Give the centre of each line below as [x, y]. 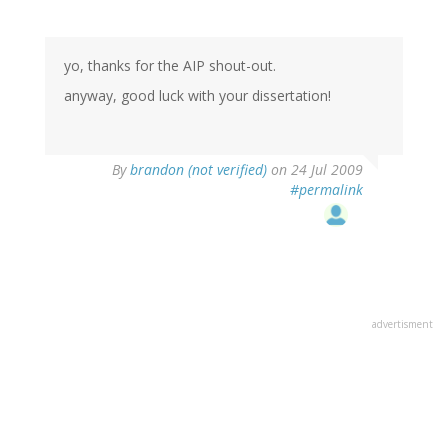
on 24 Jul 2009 [315, 170]
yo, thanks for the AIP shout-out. [170, 66]
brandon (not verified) [198, 170]
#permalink [326, 190]
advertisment [402, 324]
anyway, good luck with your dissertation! [197, 96]
